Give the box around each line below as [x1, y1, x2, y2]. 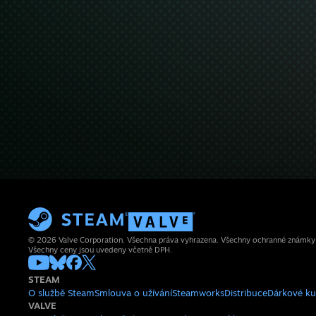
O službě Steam [28, 287, 95, 298]
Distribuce [224, 287, 267, 298]
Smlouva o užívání [95, 287, 172, 298]
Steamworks [172, 287, 224, 298]
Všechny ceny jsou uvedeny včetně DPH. [28, 245, 172, 255]
